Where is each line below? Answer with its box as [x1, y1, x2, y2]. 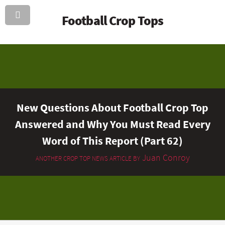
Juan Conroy [140, 152, 190, 164]
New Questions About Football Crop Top [17, 100, 208, 115]
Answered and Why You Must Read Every [15, 117, 210, 131]
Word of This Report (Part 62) [42, 133, 183, 148]
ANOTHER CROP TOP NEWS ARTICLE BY [35, 154, 140, 163]
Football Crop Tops [62, 13, 163, 29]
